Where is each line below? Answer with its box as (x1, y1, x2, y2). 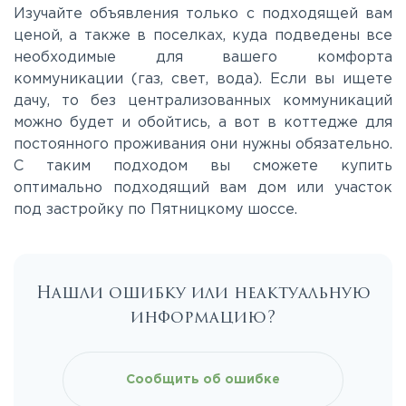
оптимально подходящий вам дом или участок (14, 181, 392, 196)
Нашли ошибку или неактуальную (35, 281, 371, 305)
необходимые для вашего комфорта (14, 51, 392, 65)
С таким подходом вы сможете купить (14, 159, 392, 174)
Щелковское (48, 329, 138, 342)
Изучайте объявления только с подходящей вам (14, 7, 392, 22)
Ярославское (48, 384, 140, 397)
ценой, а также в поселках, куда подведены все (14, 29, 392, 43)
